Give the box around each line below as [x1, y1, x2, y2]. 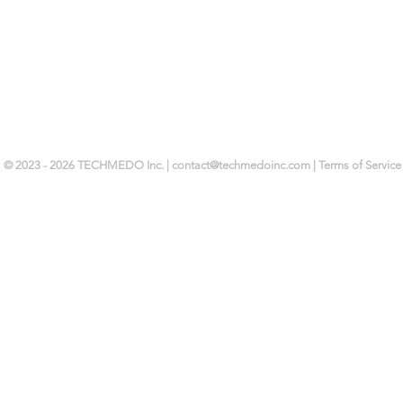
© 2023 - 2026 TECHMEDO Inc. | [4, 158, 172, 172]
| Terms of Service [310, 158, 401, 172]
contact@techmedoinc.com [172, 158, 310, 172]
